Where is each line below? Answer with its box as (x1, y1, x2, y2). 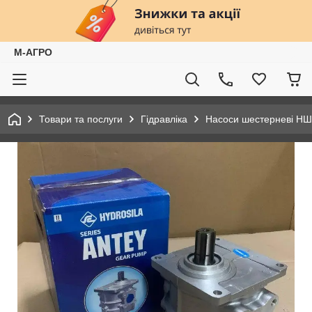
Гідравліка (141, 114, 187, 125)
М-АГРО (14, 47, 52, 58)
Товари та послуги (39, 114, 123, 125)
